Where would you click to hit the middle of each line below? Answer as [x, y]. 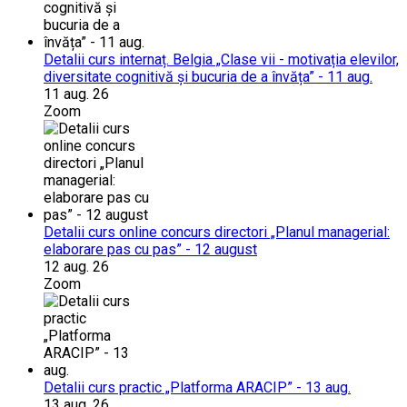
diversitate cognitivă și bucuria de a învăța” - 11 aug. [208, 76]
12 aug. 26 [76, 266]
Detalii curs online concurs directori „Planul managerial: [217, 232]
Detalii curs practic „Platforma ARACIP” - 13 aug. [197, 387]
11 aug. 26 [76, 94]
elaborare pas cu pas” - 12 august [150, 249]
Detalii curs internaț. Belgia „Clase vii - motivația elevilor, [221, 59]
